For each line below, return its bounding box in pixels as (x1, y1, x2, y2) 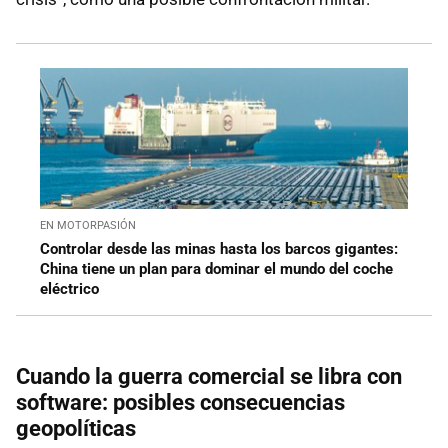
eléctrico (40, 280, 99, 299)
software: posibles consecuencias (16, 390, 345, 416)
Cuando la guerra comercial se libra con (16, 364, 402, 390)
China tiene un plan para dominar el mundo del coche (40, 260, 393, 279)
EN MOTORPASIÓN (40, 219, 136, 233)
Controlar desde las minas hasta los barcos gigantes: (40, 240, 398, 259)
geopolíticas (16, 416, 136, 442)
